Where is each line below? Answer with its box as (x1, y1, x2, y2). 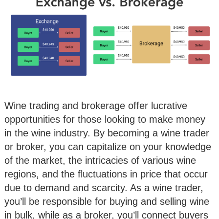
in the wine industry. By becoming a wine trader (4, 128, 209, 139)
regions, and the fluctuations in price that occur (4, 169, 208, 180)
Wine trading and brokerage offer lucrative (4, 100, 187, 111)
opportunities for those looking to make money (4, 114, 205, 125)
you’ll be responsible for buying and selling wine (4, 196, 209, 207)
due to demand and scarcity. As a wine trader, (4, 182, 203, 194)
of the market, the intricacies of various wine (4, 155, 196, 166)
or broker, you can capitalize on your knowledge (4, 141, 211, 153)
